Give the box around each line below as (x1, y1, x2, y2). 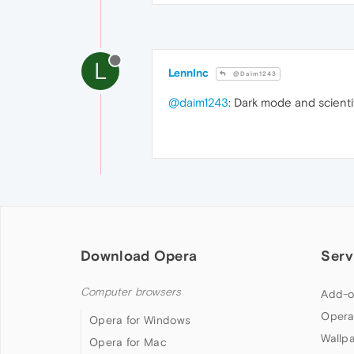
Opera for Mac (89, 336, 167, 349)
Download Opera (81, 247, 198, 265)
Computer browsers (81, 285, 182, 299)
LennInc (168, 66, 209, 80)
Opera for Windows (89, 314, 191, 327)
